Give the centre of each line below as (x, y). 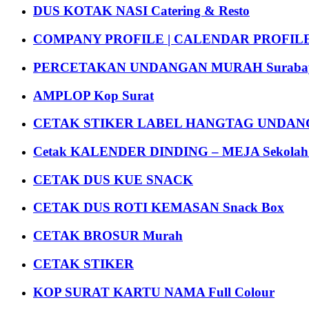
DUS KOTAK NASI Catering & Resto (141, 11)
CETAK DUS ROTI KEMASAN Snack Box (159, 208)
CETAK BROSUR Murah (108, 236)
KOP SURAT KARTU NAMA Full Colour (154, 292)
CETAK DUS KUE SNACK (113, 179)
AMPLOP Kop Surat (93, 95)
